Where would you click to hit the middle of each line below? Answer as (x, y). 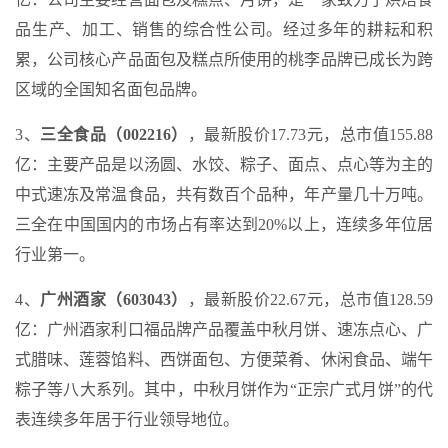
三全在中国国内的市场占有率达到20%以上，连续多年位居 (224, 224)
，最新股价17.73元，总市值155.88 (310, 134)
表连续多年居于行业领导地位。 (127, 419)
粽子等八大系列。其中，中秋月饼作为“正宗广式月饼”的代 (224, 389)
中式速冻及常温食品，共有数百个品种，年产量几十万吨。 (224, 194)
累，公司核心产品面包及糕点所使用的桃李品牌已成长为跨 (224, 59)
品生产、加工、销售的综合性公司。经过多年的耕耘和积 (224, 29)
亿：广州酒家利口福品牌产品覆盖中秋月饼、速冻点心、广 (224, 329)
